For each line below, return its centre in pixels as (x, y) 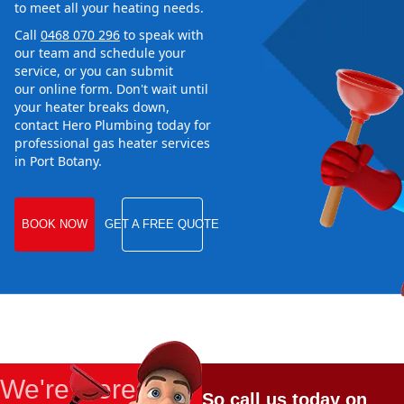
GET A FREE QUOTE (162, 225)
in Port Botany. (58, 161)
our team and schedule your (100, 53)
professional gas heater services (112, 143)
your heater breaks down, (92, 107)
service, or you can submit (94, 71)
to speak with (162, 35)
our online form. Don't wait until (111, 89)
